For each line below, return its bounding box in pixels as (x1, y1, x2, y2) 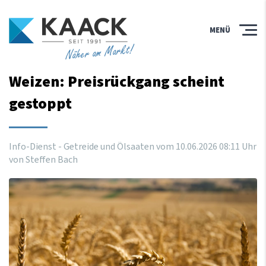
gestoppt (9, 92, 72, 115)
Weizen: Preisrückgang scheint (9, 70, 224, 93)
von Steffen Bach (9, 153, 78, 166)
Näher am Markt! (64, 41, 135, 64)
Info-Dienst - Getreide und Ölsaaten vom (9, 140, 176, 153)
